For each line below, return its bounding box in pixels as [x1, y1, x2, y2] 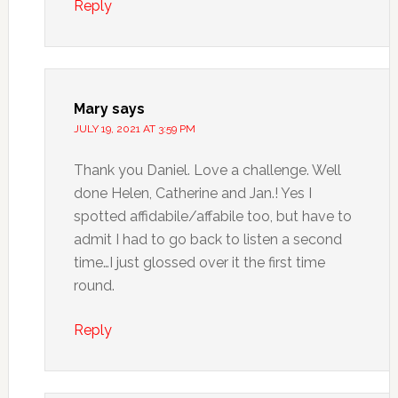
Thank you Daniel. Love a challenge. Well [73, 162, 341, 179]
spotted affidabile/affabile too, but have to [73, 208, 352, 225]
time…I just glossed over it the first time [73, 254, 325, 271]
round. [73, 277, 115, 294]
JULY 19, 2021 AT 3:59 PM [73, 123, 195, 135]
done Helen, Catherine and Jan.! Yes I [73, 185, 312, 202]
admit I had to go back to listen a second [73, 231, 342, 248]
